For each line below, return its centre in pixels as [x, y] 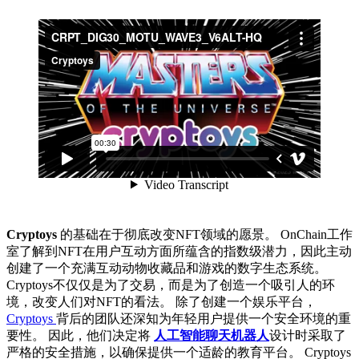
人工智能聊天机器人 [212, 335]
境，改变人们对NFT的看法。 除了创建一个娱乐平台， [161, 301]
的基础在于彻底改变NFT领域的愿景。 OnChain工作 [206, 234]
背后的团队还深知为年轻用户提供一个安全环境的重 [204, 318]
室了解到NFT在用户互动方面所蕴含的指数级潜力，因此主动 [179, 251]
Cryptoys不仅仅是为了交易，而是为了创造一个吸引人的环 [171, 284]
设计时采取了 [308, 335]
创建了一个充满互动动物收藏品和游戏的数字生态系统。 [167, 268]
